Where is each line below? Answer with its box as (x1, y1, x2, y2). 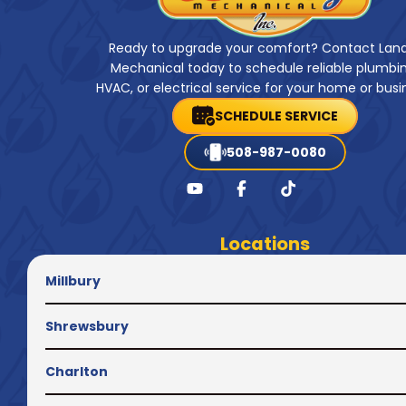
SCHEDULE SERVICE (214, 106, 338, 125)
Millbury (45, 271, 101, 290)
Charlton (45, 362, 108, 381)
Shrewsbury (45, 316, 129, 335)
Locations (219, 230, 310, 256)
